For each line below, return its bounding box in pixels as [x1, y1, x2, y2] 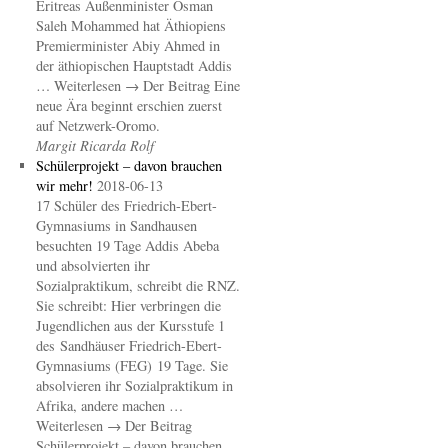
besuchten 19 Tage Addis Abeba [35, 236, 219, 255]
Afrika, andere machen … [35, 396, 183, 415]
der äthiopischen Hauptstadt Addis [35, 56, 232, 75]
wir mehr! [35, 176, 93, 195]
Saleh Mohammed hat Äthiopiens [35, 16, 226, 35]
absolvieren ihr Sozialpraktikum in [35, 376, 233, 395]
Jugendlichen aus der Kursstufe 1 [35, 316, 225, 335]
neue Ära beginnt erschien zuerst [35, 96, 222, 115]
